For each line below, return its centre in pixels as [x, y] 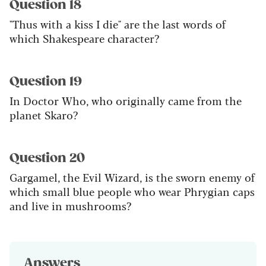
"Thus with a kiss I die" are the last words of [118, 24]
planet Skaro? [44, 115]
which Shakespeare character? [84, 38]
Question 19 [46, 82]
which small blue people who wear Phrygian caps [132, 191]
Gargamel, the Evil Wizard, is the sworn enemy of [132, 177]
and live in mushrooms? [70, 206]
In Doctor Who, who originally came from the [126, 101]
